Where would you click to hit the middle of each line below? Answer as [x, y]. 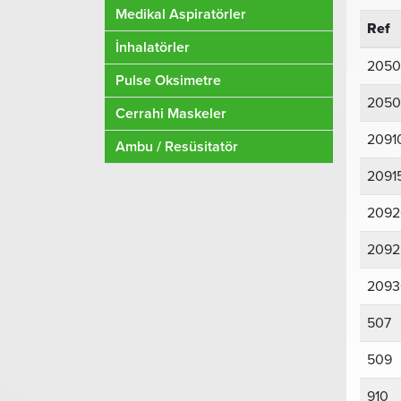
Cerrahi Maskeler [171, 114]
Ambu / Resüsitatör [177, 147]
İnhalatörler [153, 47]
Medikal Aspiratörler [181, 14]
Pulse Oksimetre [168, 81]
